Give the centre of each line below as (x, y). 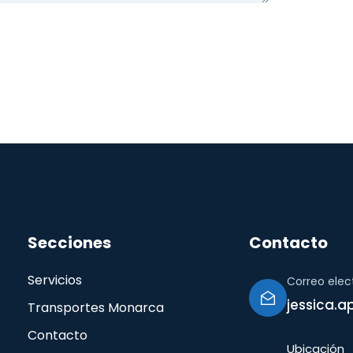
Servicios (55, 281)
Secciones (69, 243)
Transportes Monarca (96, 308)
